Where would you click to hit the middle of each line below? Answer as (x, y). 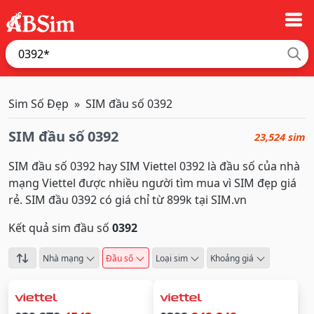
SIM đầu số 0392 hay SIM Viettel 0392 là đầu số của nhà (154, 166)
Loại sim (172, 258)
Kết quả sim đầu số (60, 228)
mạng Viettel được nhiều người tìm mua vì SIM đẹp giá (152, 183)
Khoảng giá (232, 258)
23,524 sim (280, 137)
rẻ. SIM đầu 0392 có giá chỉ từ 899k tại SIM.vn (128, 200)
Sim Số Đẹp (39, 104)
